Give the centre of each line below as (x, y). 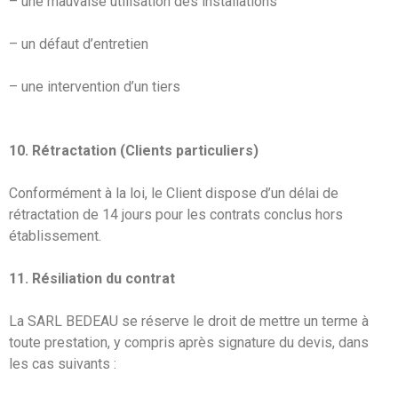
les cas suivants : (63, 363)
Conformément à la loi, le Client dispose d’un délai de (174, 193)
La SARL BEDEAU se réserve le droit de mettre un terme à (189, 321)
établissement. (55, 235)
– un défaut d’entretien (79, 44)
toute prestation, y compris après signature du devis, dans (189, 342)
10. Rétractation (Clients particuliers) (134, 150)
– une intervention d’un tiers (95, 86)
